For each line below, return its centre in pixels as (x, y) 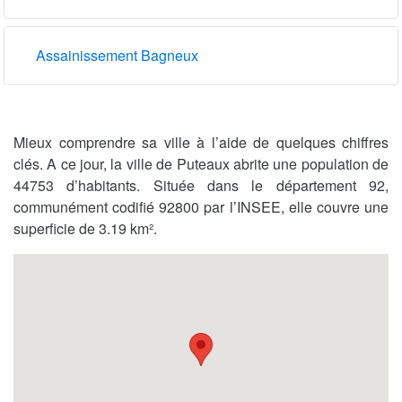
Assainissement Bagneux (117, 55)
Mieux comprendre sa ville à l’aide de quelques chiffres (201, 142)
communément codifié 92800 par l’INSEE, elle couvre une (201, 206)
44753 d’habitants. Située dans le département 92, (201, 185)
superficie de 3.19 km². (85, 228)
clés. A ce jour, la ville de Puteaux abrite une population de (201, 163)
